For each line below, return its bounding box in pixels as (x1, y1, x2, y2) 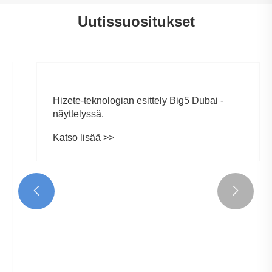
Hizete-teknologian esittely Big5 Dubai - (41, 234, 211, 245)
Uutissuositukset (77, 13, 195, 30)
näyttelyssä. (41, 248, 92, 259)
